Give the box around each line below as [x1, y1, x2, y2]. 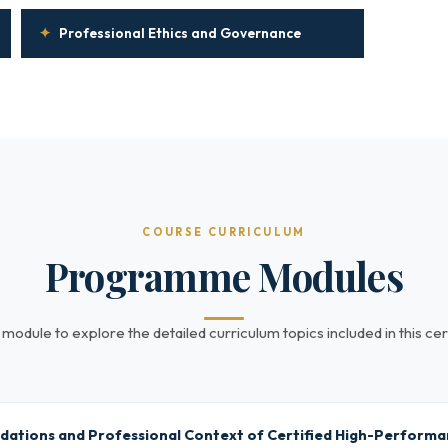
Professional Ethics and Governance [59, 24, 301, 42]
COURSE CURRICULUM [142, 225, 306, 239]
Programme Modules [45, 250, 403, 302]
